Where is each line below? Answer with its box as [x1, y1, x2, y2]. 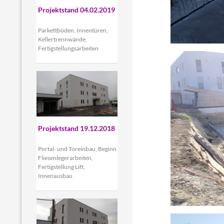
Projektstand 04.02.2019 [37, 5, 115, 14]
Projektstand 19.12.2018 [37, 123, 115, 132]
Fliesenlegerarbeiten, [37, 153, 93, 161]
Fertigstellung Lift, [37, 162, 85, 170]
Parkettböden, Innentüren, [37, 26, 108, 34]
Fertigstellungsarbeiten [37, 44, 98, 52]
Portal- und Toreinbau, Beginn [37, 144, 116, 152]
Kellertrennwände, [37, 35, 87, 43]
